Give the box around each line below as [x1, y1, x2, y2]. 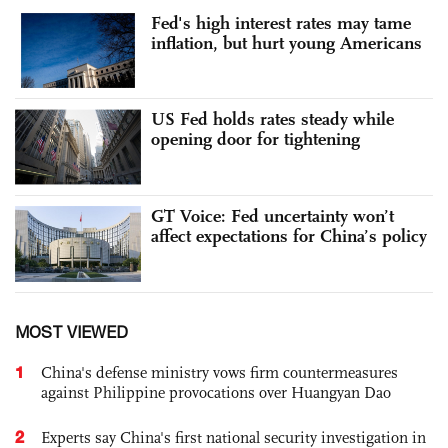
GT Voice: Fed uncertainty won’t [151, 204, 394, 227]
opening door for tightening [151, 128, 360, 151]
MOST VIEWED [15, 322, 128, 341]
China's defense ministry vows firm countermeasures [41, 362, 398, 382]
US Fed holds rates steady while [151, 108, 394, 131]
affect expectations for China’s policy [151, 224, 427, 247]
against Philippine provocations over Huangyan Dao [41, 382, 391, 402]
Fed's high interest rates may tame [151, 11, 411, 34]
